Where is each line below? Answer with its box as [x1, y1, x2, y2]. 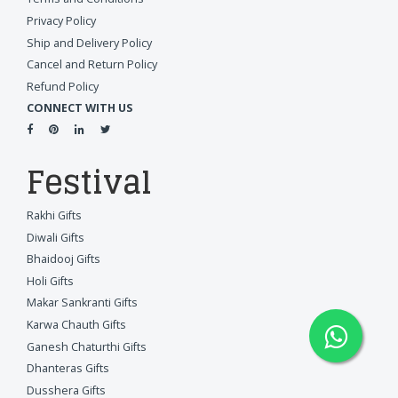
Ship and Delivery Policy [27, 35, 152, 51]
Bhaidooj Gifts [27, 251, 100, 267]
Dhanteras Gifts [27, 361, 109, 377]
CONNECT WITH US [27, 100, 132, 116]
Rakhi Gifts [27, 208, 82, 224]
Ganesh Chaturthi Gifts [27, 338, 147, 354]
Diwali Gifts [27, 229, 84, 245]
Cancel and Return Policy [27, 57, 157, 73]
